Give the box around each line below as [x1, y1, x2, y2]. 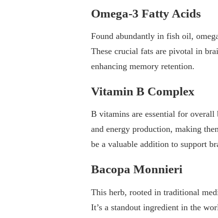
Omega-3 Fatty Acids [91, 6, 201, 20]
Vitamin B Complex [91, 85, 195, 98]
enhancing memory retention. [91, 61, 195, 72]
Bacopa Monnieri [91, 163, 182, 176]
